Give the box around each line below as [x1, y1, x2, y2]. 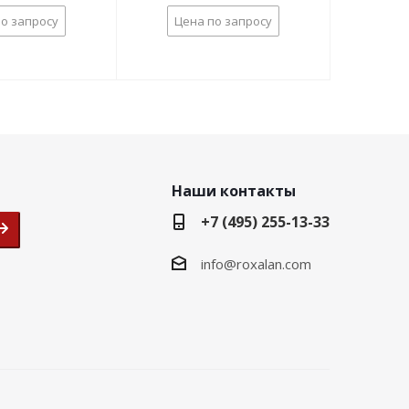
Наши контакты [171, 181, 296, 202]
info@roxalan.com [200, 255, 311, 274]
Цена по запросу [174, 13, 272, 30]
